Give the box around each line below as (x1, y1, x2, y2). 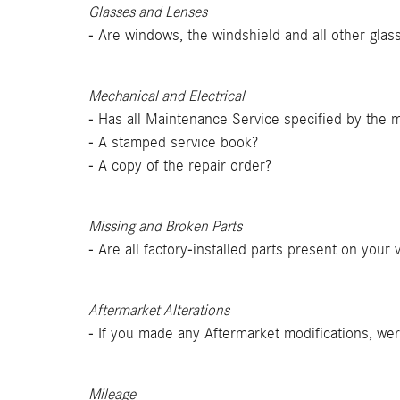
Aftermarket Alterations (88, 302, 229, 319)
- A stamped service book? (88, 134, 258, 151)
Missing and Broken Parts (88, 218, 242, 235)
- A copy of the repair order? (88, 157, 271, 174)
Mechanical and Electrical (88, 87, 245, 104)
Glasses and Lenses (88, 4, 207, 21)
